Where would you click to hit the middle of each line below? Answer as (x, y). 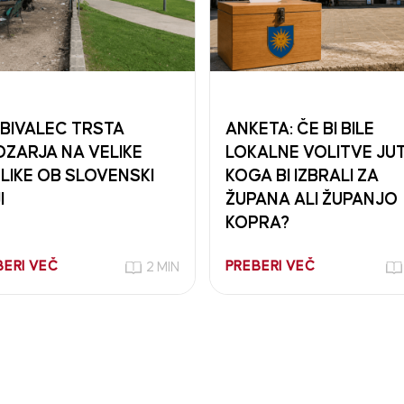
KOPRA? (257, 223)
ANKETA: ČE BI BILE (299, 129)
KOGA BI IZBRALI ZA (302, 176)
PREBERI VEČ (270, 266)
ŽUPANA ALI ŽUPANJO (311, 199)
